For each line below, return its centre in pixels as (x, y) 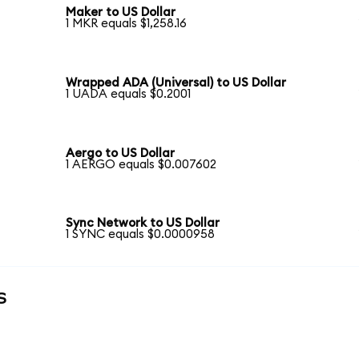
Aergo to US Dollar (121, 153)
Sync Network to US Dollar (143, 224)
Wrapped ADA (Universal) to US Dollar (176, 83)
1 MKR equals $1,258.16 (127, 24)
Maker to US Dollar (121, 13)
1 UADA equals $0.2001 (129, 95)
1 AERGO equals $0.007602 (141, 164)
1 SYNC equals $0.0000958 (141, 235)
